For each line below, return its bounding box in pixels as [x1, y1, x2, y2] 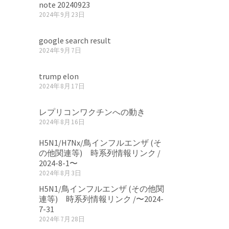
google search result [39, 35, 111, 45]
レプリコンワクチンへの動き [39, 107, 145, 117]
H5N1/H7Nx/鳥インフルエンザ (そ [39, 138, 162, 148]
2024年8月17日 [39, 82, 85, 90]
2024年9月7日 [39, 46, 82, 55]
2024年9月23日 [39, 10, 85, 19]
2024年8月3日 [39, 169, 82, 177]
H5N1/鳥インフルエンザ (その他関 [39, 184, 164, 194]
